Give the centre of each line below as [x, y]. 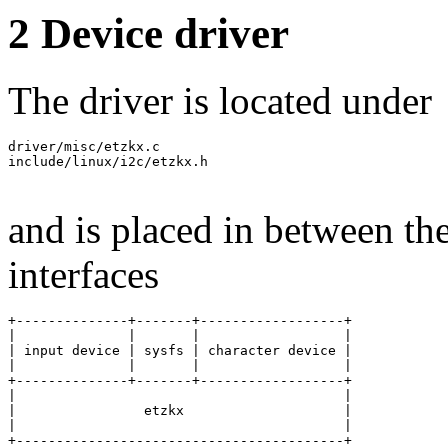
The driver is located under [220, 101]
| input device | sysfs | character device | [180, 351]
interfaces [83, 275]
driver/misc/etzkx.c [84, 147]
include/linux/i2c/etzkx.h [108, 162]
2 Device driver [148, 34]
